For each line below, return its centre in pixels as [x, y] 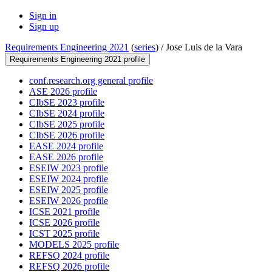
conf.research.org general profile [91, 81]
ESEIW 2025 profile [69, 190]
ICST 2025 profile [64, 234]
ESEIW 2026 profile [69, 201]
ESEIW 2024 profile [69, 179]
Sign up [44, 27]
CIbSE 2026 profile [67, 135]
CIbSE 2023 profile [67, 103]
